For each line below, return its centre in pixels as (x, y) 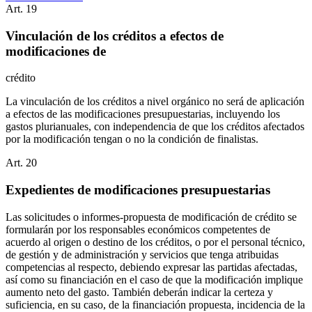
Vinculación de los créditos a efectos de (115, 36)
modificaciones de (56, 51)
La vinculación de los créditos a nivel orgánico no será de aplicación (155, 102)
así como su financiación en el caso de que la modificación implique (154, 279)
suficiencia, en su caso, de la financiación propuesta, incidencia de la (155, 304)
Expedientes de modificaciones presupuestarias (138, 189)
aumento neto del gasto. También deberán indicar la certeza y (139, 292)
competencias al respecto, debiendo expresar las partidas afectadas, (151, 267)
